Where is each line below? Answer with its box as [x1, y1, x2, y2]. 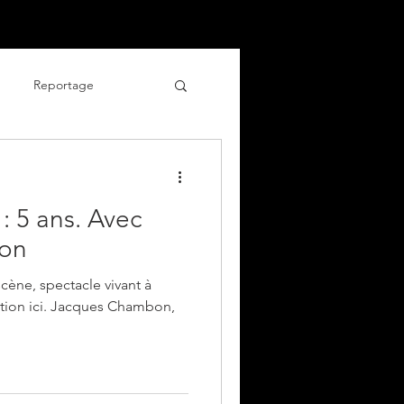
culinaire [33, 148, 80, 165]
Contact [101, 11, 159, 30]
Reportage [33, 76, 94, 93]
